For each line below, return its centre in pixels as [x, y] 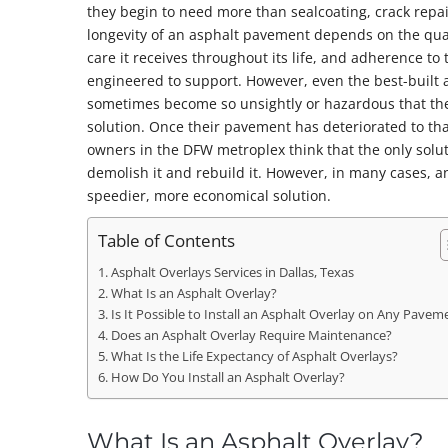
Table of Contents [166, 241]
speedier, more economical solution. [209, 195]
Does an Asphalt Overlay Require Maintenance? [251, 335]
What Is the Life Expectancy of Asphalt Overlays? [254, 356]
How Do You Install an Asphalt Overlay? [227, 377]
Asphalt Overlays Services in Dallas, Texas [232, 272]
